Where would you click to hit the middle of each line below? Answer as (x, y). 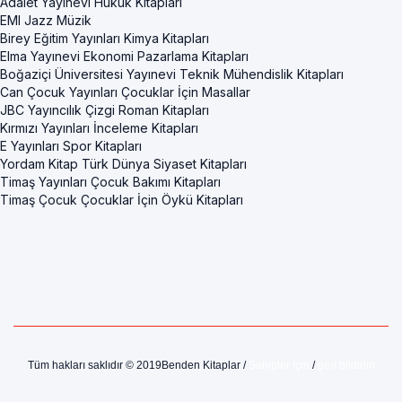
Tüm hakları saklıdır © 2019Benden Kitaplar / (138, 366)
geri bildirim (346, 366)
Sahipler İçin (279, 366)
